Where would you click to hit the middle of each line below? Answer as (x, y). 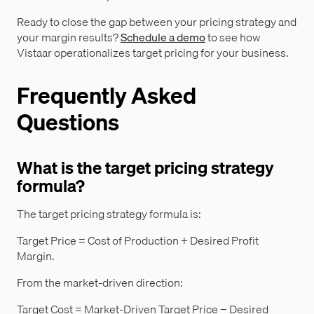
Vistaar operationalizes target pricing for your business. (153, 53)
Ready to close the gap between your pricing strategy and (157, 22)
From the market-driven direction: (100, 283)
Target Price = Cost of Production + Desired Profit (138, 241)
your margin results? (69, 37)
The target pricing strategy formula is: (109, 214)
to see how (233, 37)
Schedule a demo (163, 37)
